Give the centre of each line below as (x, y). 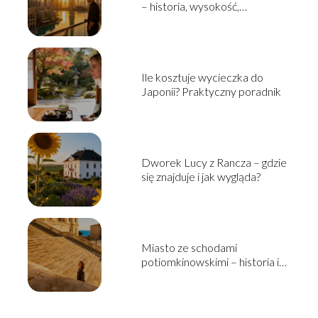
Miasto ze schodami (189, 248)
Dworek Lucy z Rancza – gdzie (214, 163)
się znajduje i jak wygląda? (201, 177)
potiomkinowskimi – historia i (210, 262)
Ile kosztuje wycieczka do (202, 77)
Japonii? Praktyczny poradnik (211, 92)
